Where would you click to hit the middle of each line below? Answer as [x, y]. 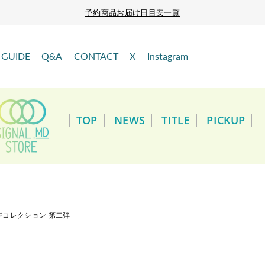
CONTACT [96, 56]
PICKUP [226, 120]
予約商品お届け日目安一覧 [132, 12]
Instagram [167, 56]
